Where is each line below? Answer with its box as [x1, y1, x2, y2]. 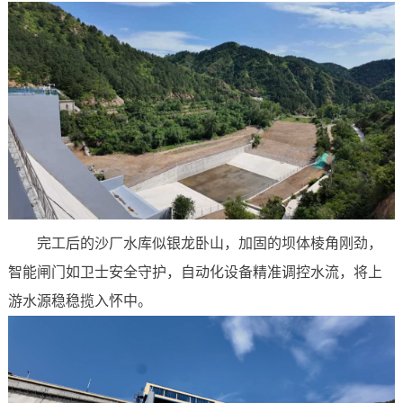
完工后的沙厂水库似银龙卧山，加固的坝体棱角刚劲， [36, 236, 382, 252]
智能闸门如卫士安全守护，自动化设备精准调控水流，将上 [7, 264, 382, 281]
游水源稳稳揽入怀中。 [7, 293, 152, 309]
